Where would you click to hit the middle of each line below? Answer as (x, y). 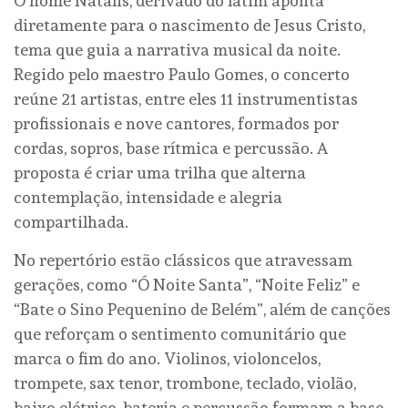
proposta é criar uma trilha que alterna (160, 173)
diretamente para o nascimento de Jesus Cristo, (189, 25)
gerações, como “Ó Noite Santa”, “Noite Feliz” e (187, 285)
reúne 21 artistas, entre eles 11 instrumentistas (186, 99)
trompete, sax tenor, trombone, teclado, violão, (185, 383)
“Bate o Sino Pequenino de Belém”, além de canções (202, 310)
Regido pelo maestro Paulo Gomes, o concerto (182, 75)
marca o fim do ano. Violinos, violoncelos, (167, 359)
